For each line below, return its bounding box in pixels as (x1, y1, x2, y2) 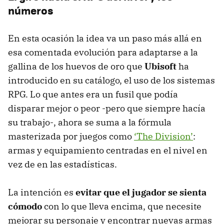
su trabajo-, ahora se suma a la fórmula (8, 116, 171, 128)
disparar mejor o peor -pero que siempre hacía (8, 102, 205, 114)
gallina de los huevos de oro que (8, 60, 144, 72)
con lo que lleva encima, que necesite (42, 200, 201, 212)
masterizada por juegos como (8, 130, 134, 142)
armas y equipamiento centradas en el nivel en (8, 144, 207, 156)
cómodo (8, 200, 42, 212)
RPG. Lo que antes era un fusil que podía (8, 88, 178, 100)
